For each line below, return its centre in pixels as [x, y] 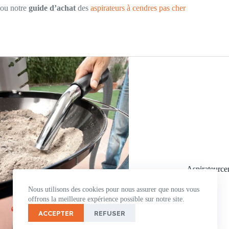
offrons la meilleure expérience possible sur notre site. [106, 199]
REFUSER [110, 213]
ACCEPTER [56, 213]
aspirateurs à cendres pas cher [138, 8]
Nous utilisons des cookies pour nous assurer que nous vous [114, 189]
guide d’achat [52, 8]
